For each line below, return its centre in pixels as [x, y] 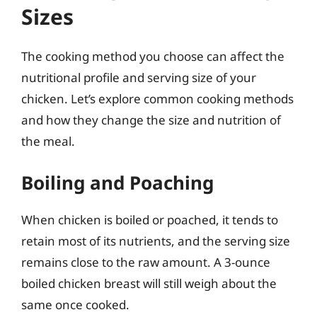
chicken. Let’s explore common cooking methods [157, 98]
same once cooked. [75, 305]
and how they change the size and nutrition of [151, 120]
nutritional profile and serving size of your [139, 77]
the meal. [48, 141]
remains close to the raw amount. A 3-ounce [146, 262]
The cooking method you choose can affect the [153, 56]
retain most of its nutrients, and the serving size [156, 241]
